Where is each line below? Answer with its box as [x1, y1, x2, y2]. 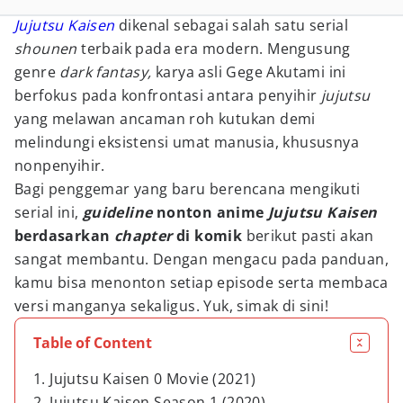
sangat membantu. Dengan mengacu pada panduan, [14, 249, 389, 269]
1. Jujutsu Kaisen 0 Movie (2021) [33, 369, 256, 389]
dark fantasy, [59, 62, 157, 82]
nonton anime [156, 202, 269, 222]
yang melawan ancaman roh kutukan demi [14, 109, 316, 129]
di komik [176, 226, 246, 246]
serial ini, [14, 202, 83, 222]
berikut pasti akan [246, 226, 374, 246]
